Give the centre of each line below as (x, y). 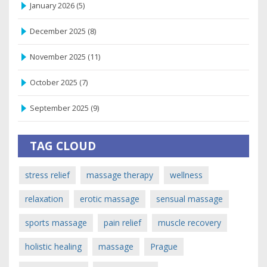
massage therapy (120, 175)
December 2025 (59, 31)
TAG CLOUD (63, 146)
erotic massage (110, 199)
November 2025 (59, 57)
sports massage (56, 223)
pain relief (122, 223)
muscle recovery (190, 223)
